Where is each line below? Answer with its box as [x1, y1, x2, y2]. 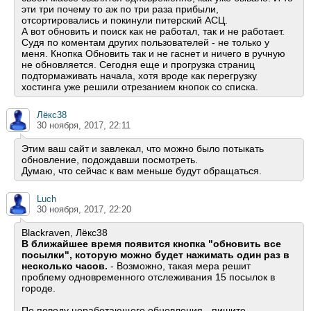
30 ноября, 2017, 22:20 [37, 204, 131, 215]
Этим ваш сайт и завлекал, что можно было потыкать [22, 143, 264, 155]
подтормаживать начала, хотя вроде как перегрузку [22, 70, 257, 82]
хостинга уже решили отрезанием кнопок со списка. [22, 81, 258, 93]
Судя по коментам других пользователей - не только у [22, 37, 269, 49]
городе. [22, 283, 56, 294]
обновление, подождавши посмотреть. [22, 154, 198, 166]
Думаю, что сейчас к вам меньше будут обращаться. [22, 165, 262, 177]
